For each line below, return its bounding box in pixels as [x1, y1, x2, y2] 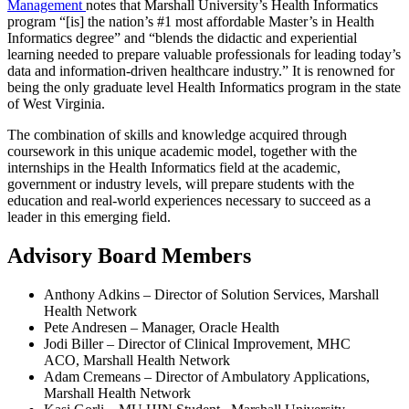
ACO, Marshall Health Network [44, 352, 230, 369]
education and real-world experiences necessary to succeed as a [7, 193, 371, 209]
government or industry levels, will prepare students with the [7, 176, 354, 193]
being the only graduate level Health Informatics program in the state [7, 79, 401, 96]
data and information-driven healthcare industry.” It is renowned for [7, 63, 394, 79]
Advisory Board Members [7, 244, 251, 268]
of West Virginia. [7, 96, 105, 112]
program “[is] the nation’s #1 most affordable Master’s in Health [7, 14, 374, 30]
